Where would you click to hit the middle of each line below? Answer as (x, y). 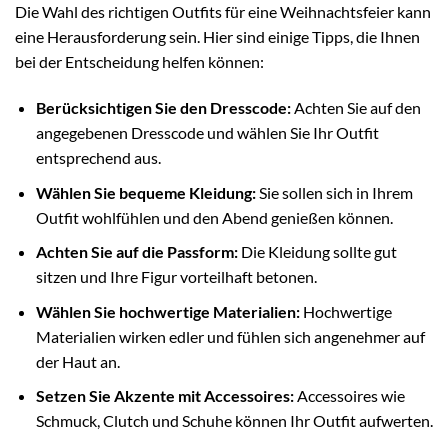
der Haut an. (77, 361)
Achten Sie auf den (355, 108)
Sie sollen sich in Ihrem (334, 192)
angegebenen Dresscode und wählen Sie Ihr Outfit (207, 133)
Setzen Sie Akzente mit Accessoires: (164, 396)
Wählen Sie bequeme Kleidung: (145, 192)
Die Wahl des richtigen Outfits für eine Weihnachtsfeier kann (223, 12)
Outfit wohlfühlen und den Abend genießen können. (214, 217)
